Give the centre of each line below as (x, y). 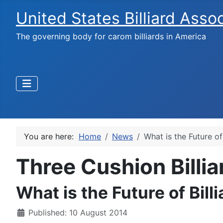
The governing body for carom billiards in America (111, 36)
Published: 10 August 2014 (78, 213)
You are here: (51, 137)
